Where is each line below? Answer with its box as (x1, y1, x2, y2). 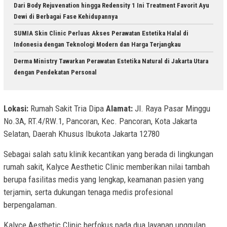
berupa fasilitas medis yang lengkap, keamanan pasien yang (4, 174, 204, 185)
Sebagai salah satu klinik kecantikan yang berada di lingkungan (4, 149, 213, 160)
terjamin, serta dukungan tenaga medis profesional (4, 187, 173, 198)
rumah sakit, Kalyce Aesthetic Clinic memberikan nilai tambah (4, 162, 210, 172)
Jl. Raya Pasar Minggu (133, 103, 210, 114)
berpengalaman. (4, 200, 57, 210)
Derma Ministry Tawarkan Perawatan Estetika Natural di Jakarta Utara (14, 57, 208, 65)
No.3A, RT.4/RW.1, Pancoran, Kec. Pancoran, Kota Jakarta (4, 116, 197, 127)
